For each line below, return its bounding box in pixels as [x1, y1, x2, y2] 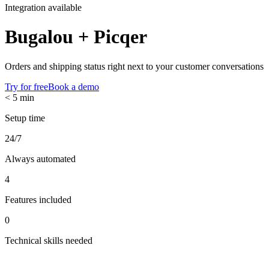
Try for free [5, 81, 48, 92]
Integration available [5, 2, 82, 13]
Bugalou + [5, 26, 94, 48]
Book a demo [48, 81, 99, 92]
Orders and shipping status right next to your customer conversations [5, 61, 264, 71]
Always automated [5, 153, 76, 164]
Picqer [94, 26, 147, 48]
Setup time [5, 112, 45, 123]
